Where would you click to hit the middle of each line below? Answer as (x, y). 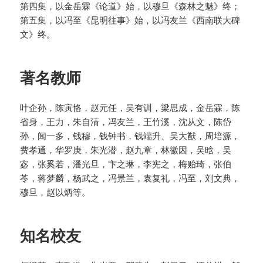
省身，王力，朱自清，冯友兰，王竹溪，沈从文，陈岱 (126, 122)
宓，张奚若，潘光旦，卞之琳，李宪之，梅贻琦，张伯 (126, 164)
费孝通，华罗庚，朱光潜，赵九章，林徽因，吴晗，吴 (126, 150)
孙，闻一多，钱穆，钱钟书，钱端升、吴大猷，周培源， (130, 136)
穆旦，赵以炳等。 (55, 192)
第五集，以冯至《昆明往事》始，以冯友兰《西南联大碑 (130, 20)
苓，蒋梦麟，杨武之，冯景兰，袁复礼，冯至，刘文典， (130, 178)
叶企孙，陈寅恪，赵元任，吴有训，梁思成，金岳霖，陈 (130, 108)
